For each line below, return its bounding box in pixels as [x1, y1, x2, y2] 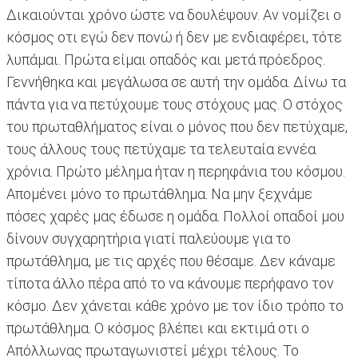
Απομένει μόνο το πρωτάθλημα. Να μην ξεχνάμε [6, 185, 312, 203]
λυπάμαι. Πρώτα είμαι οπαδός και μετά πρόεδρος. [6, 51, 325, 69]
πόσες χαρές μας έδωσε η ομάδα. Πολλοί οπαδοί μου [6, 208, 344, 225]
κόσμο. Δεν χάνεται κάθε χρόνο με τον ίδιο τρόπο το [6, 297, 344, 315]
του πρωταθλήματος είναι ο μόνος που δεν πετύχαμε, [6, 118, 348, 136]
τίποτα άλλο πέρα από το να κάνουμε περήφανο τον [6, 275, 334, 292]
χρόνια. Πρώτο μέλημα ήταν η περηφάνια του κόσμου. [6, 163, 345, 181]
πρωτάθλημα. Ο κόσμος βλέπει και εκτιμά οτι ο [6, 320, 309, 337]
